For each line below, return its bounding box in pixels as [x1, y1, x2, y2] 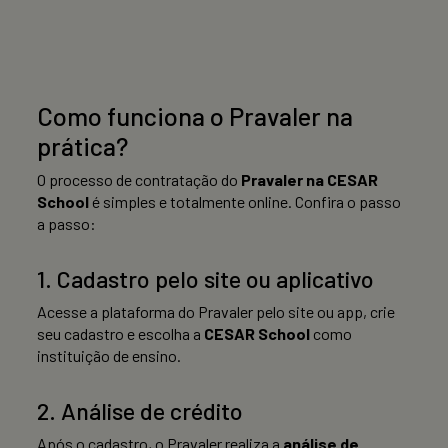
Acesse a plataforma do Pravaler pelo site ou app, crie [37, 302, 395, 322]
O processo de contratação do [37, 170, 241, 190]
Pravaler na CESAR [241, 170, 378, 190]
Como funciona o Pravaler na [37, 101, 353, 132]
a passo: [37, 214, 96, 234]
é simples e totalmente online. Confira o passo [89, 192, 401, 212]
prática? [37, 131, 128, 162]
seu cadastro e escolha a [37, 324, 204, 344]
